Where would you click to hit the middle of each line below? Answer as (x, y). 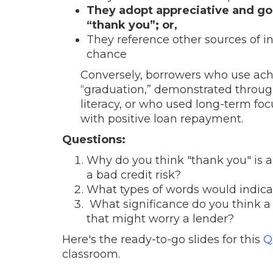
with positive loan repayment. (163, 119)
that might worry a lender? (162, 218)
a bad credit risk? (134, 175)
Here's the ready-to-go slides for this (163, 239)
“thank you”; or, (132, 25)
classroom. (91, 254)
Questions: (94, 139)
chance (107, 54)
